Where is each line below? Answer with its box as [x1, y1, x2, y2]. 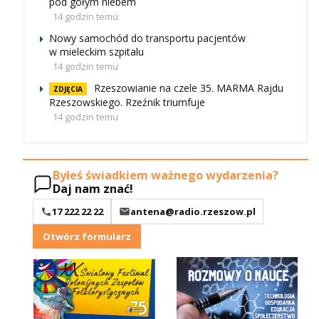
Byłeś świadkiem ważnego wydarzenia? [53, 167, 278, 184]
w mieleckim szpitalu [49, 44, 144, 58]
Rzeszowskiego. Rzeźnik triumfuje [49, 95, 205, 109]
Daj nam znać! [53, 181, 133, 197]
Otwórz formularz [43, 230, 131, 244]
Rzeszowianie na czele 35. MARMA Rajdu [94, 80, 283, 95]
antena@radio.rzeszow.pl [130, 205, 256, 219]
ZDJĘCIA [53, 83, 83, 94]
